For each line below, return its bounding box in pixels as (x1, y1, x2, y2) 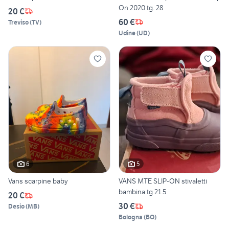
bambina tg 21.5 (119, 187, 166, 197)
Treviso (8, 18, 29, 26)
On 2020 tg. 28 (119, 3, 163, 12)
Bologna (119, 213, 143, 221)
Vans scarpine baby (8, 176, 68, 186)
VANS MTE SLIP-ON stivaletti (119, 176, 181, 186)
